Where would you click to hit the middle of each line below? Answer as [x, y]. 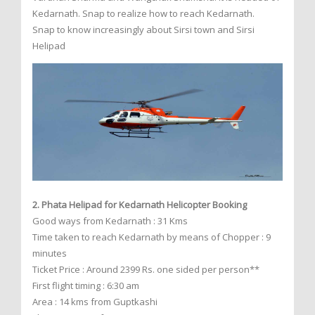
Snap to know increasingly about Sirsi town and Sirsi [143, 30]
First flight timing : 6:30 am [86, 285]
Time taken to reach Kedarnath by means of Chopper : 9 [152, 237]
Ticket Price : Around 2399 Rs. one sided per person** [146, 269]
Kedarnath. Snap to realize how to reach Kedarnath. [143, 13]
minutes [50, 253]
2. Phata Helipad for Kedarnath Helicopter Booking [140, 204]
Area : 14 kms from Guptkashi [95, 301]
